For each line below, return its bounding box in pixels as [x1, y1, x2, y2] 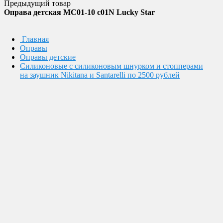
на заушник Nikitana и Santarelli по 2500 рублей [20, 71, 180, 79]
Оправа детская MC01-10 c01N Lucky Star [4, 8, 155, 16]
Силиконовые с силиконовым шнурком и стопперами [20, 62, 203, 70]
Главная [22, 35, 49, 43]
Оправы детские [20, 53, 76, 61]
